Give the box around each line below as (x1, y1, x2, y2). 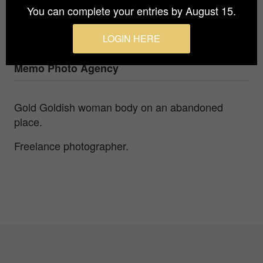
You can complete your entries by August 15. (27, 3, 236, 18)
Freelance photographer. (14, 137, 129, 153)
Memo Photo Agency (14, 60, 119, 76)
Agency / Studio (14, 45, 88, 60)
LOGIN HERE (103, 32, 160, 45)
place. (14, 113, 42, 129)
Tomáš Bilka (14, 20, 76, 36)
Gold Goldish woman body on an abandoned (14, 99, 223, 114)
